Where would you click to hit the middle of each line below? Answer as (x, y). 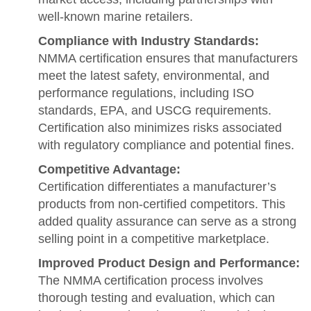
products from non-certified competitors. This (162, 204)
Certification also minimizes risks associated (160, 127)
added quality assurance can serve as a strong (167, 221)
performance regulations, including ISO (146, 93)
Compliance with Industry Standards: (149, 41)
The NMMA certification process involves (151, 280)
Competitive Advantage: (109, 169)
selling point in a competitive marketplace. (154, 238)
